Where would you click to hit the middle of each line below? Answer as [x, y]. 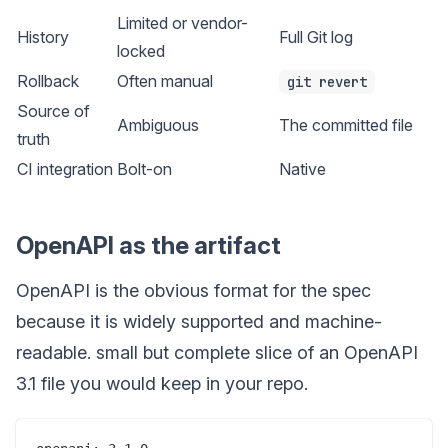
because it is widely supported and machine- [199, 321]
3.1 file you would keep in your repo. [162, 383]
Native [302, 168]
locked [141, 50]
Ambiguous [158, 124]
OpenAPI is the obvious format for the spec [193, 290]
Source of [53, 110]
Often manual [165, 80]
